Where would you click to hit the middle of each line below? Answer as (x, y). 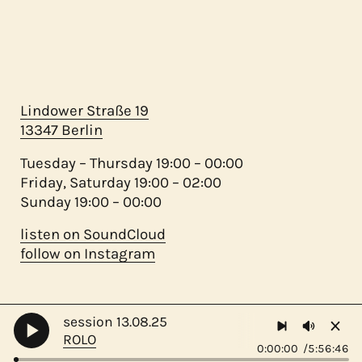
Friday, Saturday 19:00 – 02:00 (121, 182)
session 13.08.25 (115, 322)
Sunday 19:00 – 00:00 (91, 202)
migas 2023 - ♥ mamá (187, 334)
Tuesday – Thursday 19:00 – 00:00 (132, 163)
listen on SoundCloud (93, 235)
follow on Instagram (88, 254)
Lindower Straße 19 (84, 111)
